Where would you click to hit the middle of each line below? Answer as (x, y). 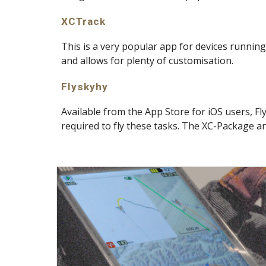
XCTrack (83, 21)
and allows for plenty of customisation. (147, 61)
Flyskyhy (84, 87)
